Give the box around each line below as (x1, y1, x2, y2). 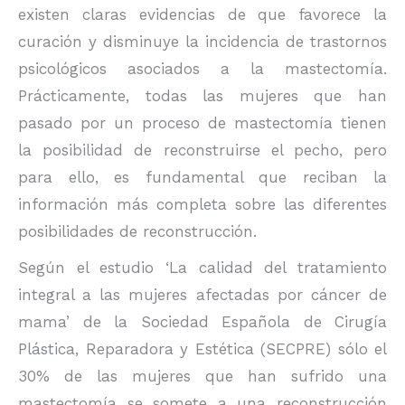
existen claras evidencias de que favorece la (18, 5, 387, 24)
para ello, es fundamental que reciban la (18, 168, 387, 186)
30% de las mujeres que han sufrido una (18, 367, 387, 385)
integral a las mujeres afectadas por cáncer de (18, 286, 387, 304)
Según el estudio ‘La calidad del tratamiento (18, 259, 387, 277)
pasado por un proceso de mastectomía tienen (18, 114, 387, 132)
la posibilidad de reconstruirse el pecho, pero (18, 141, 387, 159)
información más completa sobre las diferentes (18, 195, 387, 213)
